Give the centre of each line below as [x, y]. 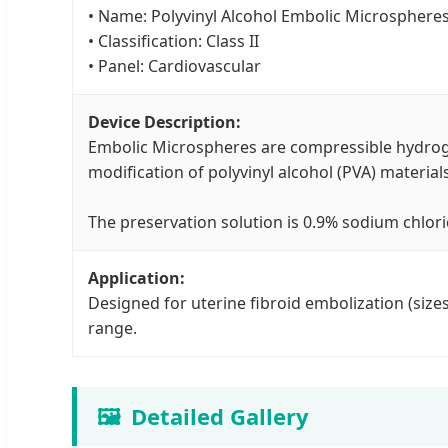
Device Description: [164, 122]
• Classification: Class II [173, 41]
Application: [136, 278]
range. [112, 328]
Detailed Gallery [220, 416]
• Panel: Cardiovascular [174, 66]
